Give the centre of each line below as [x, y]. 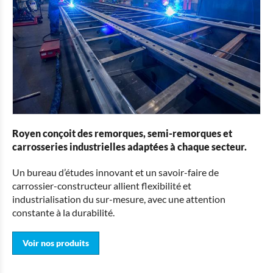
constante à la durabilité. [63, 212]
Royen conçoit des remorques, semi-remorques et [122, 133]
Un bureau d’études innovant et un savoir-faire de [115, 172]
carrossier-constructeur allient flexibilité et [102, 185]
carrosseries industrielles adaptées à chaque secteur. [129, 146]
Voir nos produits [56, 243]
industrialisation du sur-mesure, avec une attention [119, 199]
